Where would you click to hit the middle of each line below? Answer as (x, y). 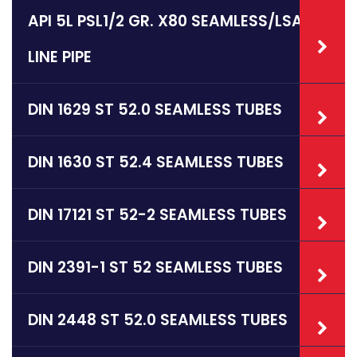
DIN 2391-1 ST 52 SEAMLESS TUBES (155, 268)
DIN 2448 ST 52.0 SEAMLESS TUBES (158, 320)
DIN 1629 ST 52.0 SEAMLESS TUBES (155, 110)
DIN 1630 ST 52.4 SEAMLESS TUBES (156, 163)
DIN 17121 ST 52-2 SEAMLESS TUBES (157, 215)
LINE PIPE (60, 57)
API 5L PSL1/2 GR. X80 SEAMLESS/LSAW (173, 22)
